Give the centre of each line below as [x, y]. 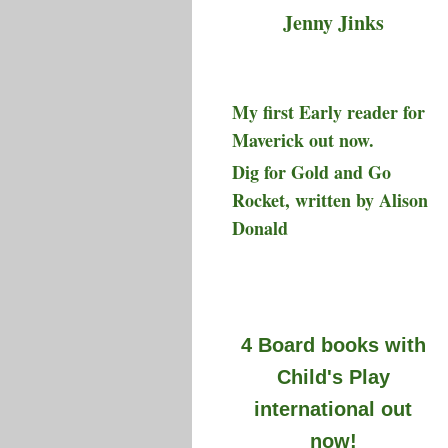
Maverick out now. [303, 140]
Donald [260, 227]
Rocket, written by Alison [330, 199]
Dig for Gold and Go [311, 171]
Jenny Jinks [333, 22]
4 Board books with [333, 344]
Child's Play [333, 376]
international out [333, 408]
